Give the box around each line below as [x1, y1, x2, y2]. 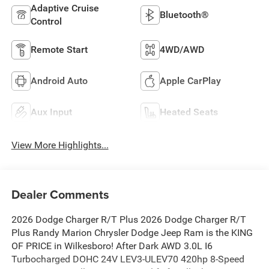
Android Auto [30, 75, 88, 87]
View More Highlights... [11, 139, 109, 151]
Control [30, 16, 62, 28]
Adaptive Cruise [30, 2, 99, 14]
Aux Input [30, 106, 72, 118]
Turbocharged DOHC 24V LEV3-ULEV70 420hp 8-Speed [11, 253, 244, 265]
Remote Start [30, 44, 88, 56]
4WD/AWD [160, 44, 204, 56]
